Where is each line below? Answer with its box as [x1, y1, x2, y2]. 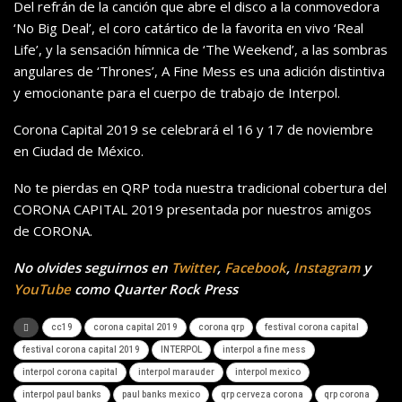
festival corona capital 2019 [22, 345, 140, 355]
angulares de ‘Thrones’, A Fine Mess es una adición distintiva [13, 62, 385, 81]
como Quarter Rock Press [71, 280, 238, 299]
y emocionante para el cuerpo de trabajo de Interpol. [13, 83, 340, 102]
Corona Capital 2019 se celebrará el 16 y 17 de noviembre [13, 120, 373, 139]
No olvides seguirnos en [13, 258, 171, 277]
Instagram [293, 258, 360, 277]
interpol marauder [138, 367, 214, 378]
